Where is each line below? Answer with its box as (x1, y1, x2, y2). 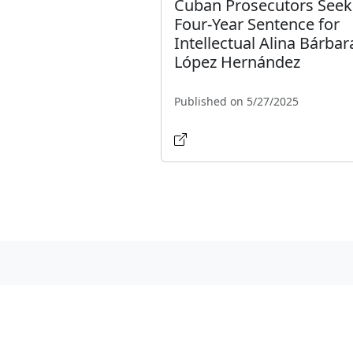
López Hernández (174, 51, 300, 73)
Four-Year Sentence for (174, 13, 340, 35)
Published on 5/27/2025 (174, 94, 299, 110)
